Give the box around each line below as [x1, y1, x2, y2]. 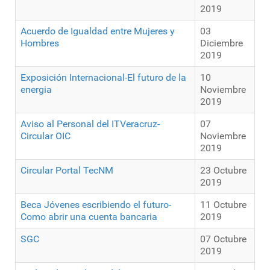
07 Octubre [200, 233, 246, 245]
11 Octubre [200, 199, 246, 211]
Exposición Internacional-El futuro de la [20, 72, 186, 84]
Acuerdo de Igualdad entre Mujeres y [20, 25, 175, 37]
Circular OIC [20, 130, 71, 142]
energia [20, 84, 52, 96]
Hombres [20, 37, 59, 49]
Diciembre [200, 37, 243, 49]
